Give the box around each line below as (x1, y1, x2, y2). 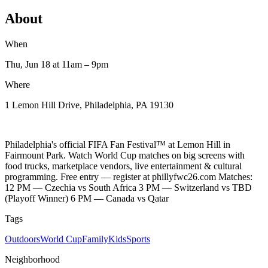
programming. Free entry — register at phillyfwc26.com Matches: (5, 171, 252, 182)
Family (82, 233, 108, 244)
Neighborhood (5, 254, 60, 264)
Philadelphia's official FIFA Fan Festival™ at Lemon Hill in (5, 139, 230, 150)
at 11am (50, 59, 82, 69)
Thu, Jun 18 (5, 59, 50, 69)
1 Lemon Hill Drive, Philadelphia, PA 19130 (5, 99, 173, 110)
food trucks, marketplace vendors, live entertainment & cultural (5, 160, 242, 171)
